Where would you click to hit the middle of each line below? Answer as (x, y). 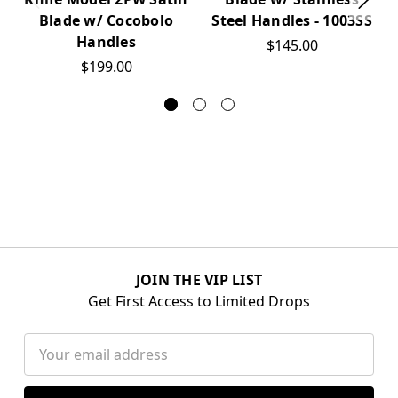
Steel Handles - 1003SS (292, 20)
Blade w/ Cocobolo (106, 20)
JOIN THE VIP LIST (199, 279)
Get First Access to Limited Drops (199, 301)
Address (52, 365)
